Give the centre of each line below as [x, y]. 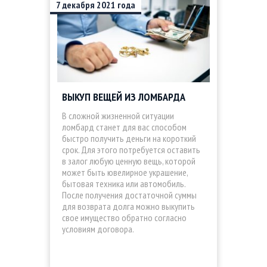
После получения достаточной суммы [129, 195]
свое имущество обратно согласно [124, 218]
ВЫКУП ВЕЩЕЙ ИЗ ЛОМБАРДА [124, 97]
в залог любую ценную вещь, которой [129, 161]
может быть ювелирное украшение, [125, 172]
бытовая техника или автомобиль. [124, 184]
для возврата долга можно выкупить [128, 206]
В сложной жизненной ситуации [118, 116]
